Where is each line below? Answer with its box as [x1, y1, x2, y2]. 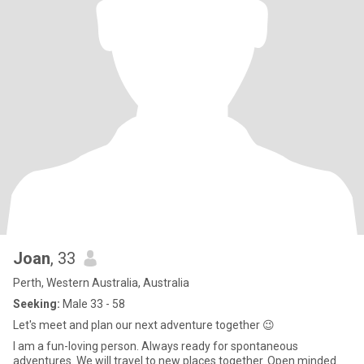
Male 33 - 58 [60, 297, 125, 310]
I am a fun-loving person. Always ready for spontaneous [13, 340, 298, 353]
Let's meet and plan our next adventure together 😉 [13, 318, 275, 331]
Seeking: [13, 297, 60, 310]
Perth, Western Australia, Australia [13, 276, 189, 289]
